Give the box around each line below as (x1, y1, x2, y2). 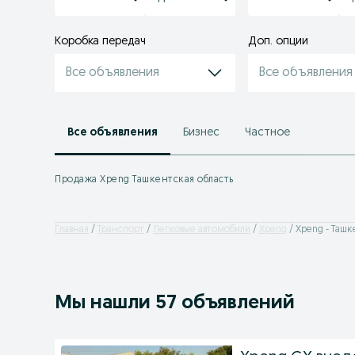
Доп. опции (248, 36, 309, 48)
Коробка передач (55, 36, 146, 48)
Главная (55, 224, 89, 235)
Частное (245, 126, 290, 139)
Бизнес (183, 126, 219, 139)
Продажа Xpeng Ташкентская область (55, 175, 234, 185)
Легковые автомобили (153, 224, 250, 235)
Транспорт (97, 224, 144, 235)
